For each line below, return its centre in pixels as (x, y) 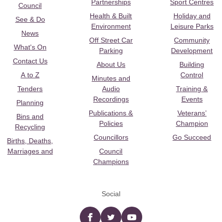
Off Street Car (111, 40)
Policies (111, 124)
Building (192, 65)
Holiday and (192, 16)
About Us (111, 65)
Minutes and (111, 79)
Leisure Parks (192, 27)
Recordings (111, 99)
